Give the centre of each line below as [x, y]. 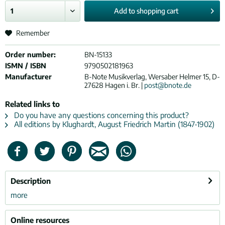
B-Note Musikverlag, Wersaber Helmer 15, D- [152, 77]
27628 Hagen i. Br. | [114, 85]
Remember [33, 33]
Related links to [32, 104]
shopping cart [158, 11]
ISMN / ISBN [26, 66]
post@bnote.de [167, 85]
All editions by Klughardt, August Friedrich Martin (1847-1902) [113, 124]
